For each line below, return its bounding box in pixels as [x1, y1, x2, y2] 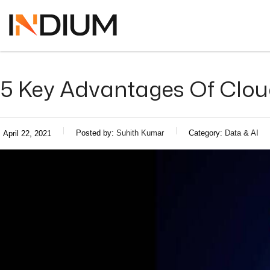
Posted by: [76, 128, 116, 137]
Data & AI [225, 128, 259, 137]
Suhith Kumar [116, 128, 164, 137]
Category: [189, 128, 225, 137]
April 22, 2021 [3, 129, 51, 138]
